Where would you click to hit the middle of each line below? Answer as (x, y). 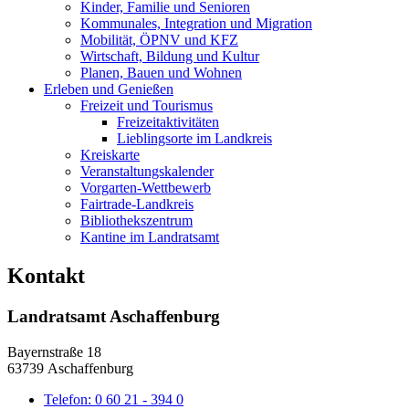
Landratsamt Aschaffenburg (114, 316)
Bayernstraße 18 (54, 351)
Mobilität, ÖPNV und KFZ (159, 40)
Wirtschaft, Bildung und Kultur (170, 56)
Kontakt (46, 275)
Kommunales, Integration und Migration (196, 23)
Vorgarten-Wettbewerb (146, 188)
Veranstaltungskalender (147, 171)
